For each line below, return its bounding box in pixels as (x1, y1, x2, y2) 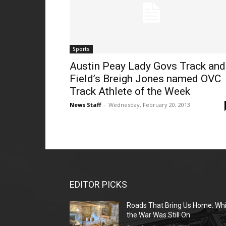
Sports (73, 45, 90, 52)
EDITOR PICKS (70, 179, 127, 190)
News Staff (70, 101, 101, 108)
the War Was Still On (127, 211, 191, 219)
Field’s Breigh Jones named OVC (70, 73, 221, 85)
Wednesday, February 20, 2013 (108, 101, 190, 108)
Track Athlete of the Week (70, 85, 190, 97)
